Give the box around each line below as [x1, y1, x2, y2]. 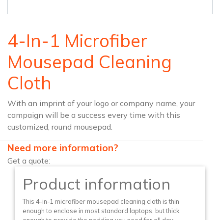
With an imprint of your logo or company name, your [7, 98, 195, 109]
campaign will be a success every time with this [7, 110, 180, 120]
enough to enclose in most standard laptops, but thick [23, 207, 179, 215]
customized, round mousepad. [7, 122, 112, 132]
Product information [23, 174, 170, 194]
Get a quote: [7, 156, 50, 166]
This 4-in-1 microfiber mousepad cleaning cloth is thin [23, 197, 179, 206]
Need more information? [7, 142, 118, 154]
